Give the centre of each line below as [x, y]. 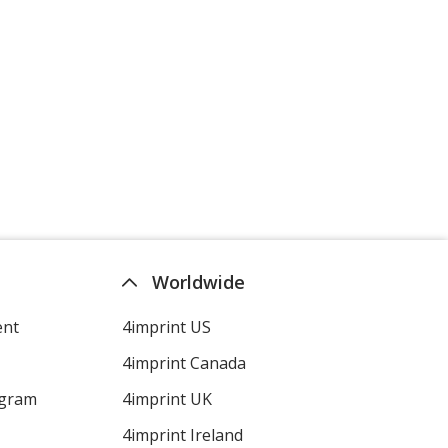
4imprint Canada [183, 363]
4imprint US [166, 327]
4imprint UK [166, 399]
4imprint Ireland [182, 435]
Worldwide [198, 282]
